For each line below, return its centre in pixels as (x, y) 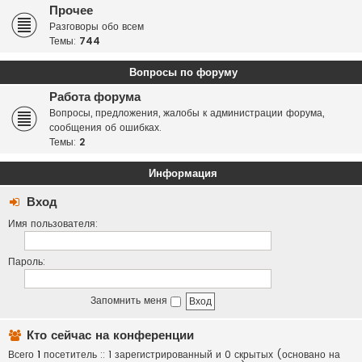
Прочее (71, 11)
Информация (183, 173)
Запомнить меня (130, 301)
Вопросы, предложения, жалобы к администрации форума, (187, 113)
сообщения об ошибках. (105, 127)
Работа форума (95, 97)
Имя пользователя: (53, 223)
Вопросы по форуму (183, 72)
